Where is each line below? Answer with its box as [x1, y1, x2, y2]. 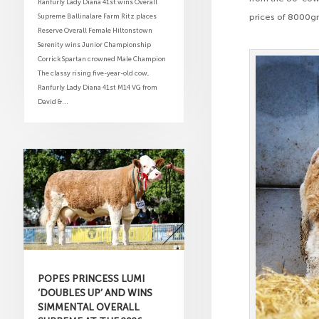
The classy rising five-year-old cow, [37, 68, 149, 77]
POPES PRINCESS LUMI [37, 272, 145, 284]
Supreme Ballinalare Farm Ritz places [37, 11, 157, 20]
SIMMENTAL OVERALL [37, 300, 140, 313]
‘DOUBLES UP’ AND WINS [37, 286, 152, 298]
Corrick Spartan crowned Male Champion [37, 54, 166, 63]
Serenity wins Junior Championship [37, 40, 151, 48]
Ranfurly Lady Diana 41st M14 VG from [37, 83, 157, 91]
